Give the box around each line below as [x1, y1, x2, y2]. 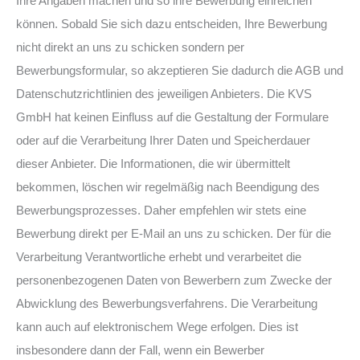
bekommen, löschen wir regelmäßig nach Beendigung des [16, 180, 320, 194]
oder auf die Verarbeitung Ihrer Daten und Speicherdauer [16, 133, 310, 147]
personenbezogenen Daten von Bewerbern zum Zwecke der [16, 273, 332, 287]
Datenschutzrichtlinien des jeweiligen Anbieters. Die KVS [16, 87, 312, 100]
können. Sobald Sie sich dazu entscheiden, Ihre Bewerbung [16, 17, 327, 31]
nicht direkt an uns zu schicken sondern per [16, 40, 244, 54]
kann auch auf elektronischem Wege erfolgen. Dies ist [16, 320, 298, 333]
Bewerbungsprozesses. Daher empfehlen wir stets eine [16, 203, 306, 217]
